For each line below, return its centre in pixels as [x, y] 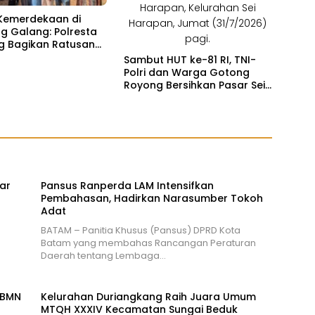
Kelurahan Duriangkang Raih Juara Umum [148, 296]
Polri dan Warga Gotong [186, 72]
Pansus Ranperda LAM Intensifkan [127, 185]
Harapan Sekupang [173, 97]
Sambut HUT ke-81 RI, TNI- [189, 59]
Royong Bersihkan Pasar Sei [194, 85]
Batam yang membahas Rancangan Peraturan [148, 243]
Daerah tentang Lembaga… [103, 255]
